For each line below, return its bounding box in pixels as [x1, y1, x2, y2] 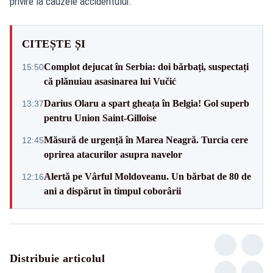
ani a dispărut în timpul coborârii [44, 185, 181, 196]
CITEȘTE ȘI [22, 37, 86, 50]
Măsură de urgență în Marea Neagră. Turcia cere [44, 134, 248, 145]
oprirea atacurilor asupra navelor [44, 149, 182, 160]
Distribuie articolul [10, 252, 105, 264]
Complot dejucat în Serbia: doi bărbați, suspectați [44, 61, 249, 72]
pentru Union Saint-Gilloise [44, 112, 157, 123]
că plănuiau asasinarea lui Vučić [44, 76, 176, 87]
